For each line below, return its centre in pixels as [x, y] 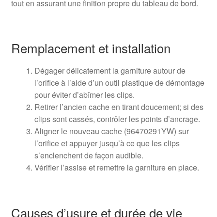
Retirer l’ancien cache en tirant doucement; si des [119, 107]
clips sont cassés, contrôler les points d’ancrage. [117, 119]
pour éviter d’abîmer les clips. [84, 95]
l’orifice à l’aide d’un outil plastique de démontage [119, 83]
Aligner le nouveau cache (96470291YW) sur [111, 131]
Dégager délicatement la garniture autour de [110, 71]
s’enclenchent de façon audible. [89, 155]
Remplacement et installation [91, 48]
